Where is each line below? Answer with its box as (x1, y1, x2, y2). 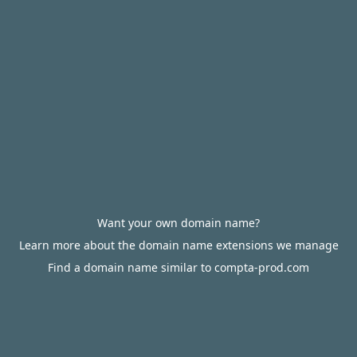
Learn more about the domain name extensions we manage (18, 237, 339, 253)
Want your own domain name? (97, 215, 260, 230)
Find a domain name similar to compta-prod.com (48, 260, 309, 275)
